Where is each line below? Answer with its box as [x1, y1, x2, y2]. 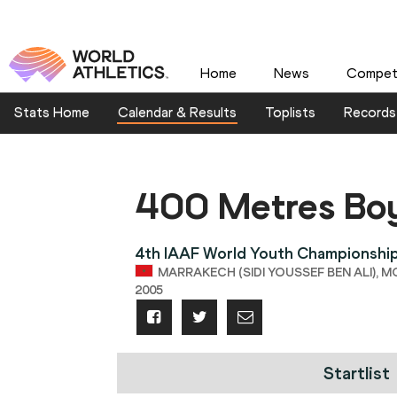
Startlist [323, 362, 390, 385]
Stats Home [14, 104, 90, 121]
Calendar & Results [118, 104, 237, 121]
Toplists [265, 104, 315, 121]
